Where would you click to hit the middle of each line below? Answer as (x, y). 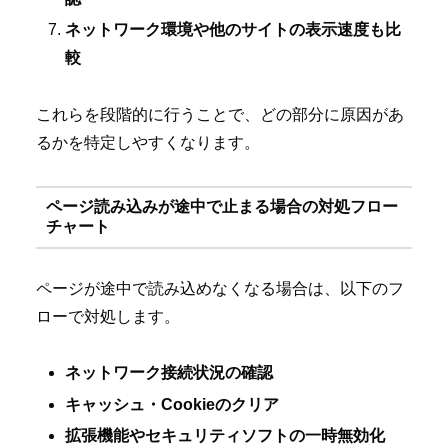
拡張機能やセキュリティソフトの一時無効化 (225, 435)
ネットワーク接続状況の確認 (169, 373)
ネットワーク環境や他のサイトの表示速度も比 (233, 29)
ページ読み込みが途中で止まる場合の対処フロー (221, 207)
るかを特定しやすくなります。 (148, 142)
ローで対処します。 (108, 316)
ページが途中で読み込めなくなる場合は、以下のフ (220, 288)
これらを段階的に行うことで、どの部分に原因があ (220, 114)
